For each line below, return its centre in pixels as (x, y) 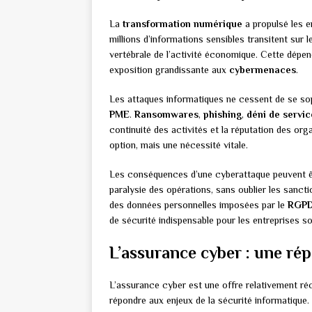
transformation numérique (182, 24)
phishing (223, 115)
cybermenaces (263, 70)
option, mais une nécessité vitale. (179, 145)
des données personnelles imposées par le (198, 205)
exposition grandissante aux (169, 70)
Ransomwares (166, 115)
